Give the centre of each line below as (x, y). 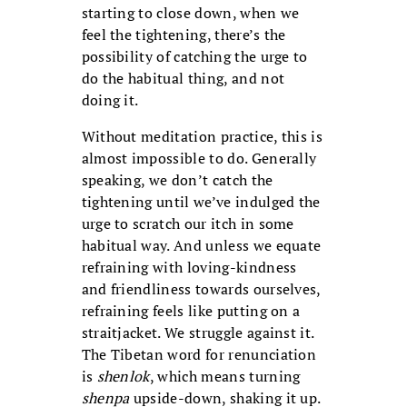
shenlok (123, 377)
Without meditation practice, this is (202, 137)
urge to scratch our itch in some (188, 224)
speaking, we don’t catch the (177, 180)
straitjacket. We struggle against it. (198, 333)
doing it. (110, 100)
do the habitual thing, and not (183, 79)
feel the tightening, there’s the (184, 35)
